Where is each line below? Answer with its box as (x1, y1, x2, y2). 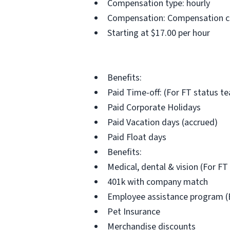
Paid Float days (107, 131, 166, 144)
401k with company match (107, 176, 208, 188)
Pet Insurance (107, 205, 160, 218)
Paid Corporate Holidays (107, 101, 201, 114)
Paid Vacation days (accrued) (107, 116, 218, 129)
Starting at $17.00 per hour (107, 27, 210, 40)
